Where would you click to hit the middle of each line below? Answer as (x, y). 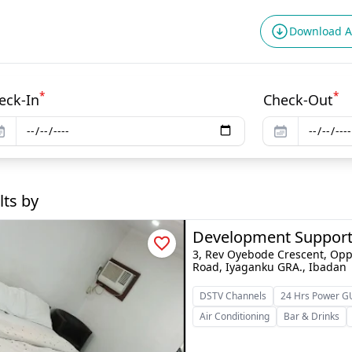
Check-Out (299, 100)
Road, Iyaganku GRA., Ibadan (270, 267)
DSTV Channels (233, 296)
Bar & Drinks (312, 316)
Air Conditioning (235, 316)
